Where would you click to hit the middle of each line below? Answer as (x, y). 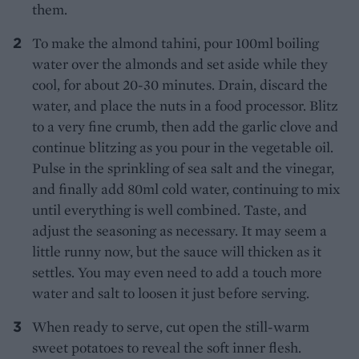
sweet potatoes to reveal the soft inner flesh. (167, 347)
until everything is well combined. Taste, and (169, 209)
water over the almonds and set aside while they (180, 63)
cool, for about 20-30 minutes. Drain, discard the (180, 84)
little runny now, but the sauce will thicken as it (177, 251)
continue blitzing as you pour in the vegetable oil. (183, 147)
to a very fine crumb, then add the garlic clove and (185, 126)
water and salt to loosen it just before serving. (171, 292)
